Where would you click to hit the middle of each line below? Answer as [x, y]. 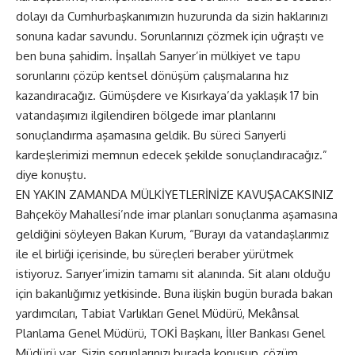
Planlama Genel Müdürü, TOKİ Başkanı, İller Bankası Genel [170, 333]
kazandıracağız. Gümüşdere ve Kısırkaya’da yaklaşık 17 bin [167, 95]
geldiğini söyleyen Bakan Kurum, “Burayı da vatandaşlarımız [172, 234]
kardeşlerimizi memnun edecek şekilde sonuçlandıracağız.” [172, 155]
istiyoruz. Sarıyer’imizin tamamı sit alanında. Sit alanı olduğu [173, 273]
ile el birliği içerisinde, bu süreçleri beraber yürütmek [155, 254]
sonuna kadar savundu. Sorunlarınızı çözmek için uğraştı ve [170, 36]
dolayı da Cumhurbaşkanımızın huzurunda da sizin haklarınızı [172, 16]
